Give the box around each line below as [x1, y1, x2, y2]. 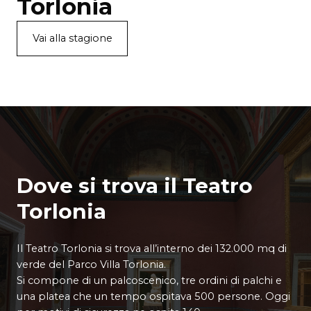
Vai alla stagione [32, 32, 112, 45]
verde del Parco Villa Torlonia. [17, 258, 166, 271]
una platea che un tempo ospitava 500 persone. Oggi [17, 290, 290, 303]
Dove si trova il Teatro [17, 173, 253, 199]
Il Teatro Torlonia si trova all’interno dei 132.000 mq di [17, 242, 287, 255]
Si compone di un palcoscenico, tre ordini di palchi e [17, 274, 282, 287]
